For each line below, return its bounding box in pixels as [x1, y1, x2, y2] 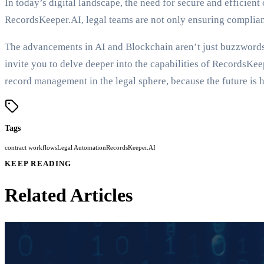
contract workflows [5, 144, 57, 151]
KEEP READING [5, 159, 72, 168]
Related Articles [5, 184, 133, 206]
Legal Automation [57, 144, 106, 151]
